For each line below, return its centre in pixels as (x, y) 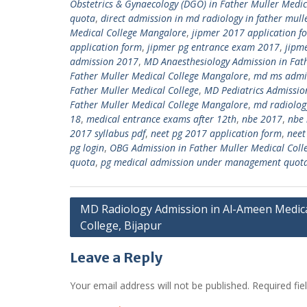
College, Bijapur (121, 225)
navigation (105, 227)
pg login (87, 148)
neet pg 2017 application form (216, 133)
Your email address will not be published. (160, 285)
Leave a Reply (116, 257)
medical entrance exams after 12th (161, 119)
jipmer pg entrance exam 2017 (213, 47)
